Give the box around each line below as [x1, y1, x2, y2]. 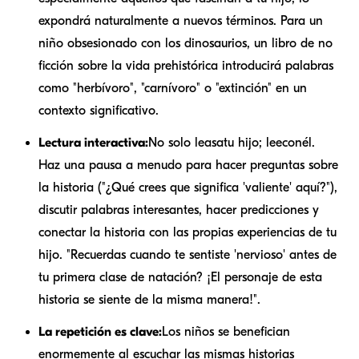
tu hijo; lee [224, 135, 282, 150]
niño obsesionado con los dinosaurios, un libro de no [38, 35, 333, 50]
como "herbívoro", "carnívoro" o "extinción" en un [38, 80, 307, 95]
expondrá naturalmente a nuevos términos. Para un [38, 13, 323, 28]
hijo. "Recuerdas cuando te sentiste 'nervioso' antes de [38, 247, 337, 262]
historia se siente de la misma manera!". [38, 292, 260, 307]
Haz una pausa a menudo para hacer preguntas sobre [38, 157, 338, 172]
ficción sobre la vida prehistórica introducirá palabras [38, 58, 333, 73]
